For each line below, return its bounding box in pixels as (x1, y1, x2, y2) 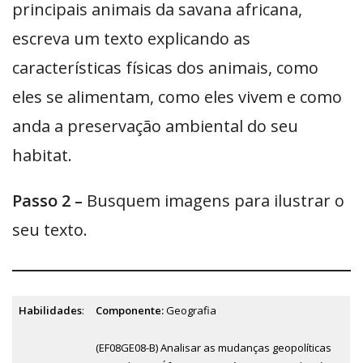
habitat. (12, 143, 72, 166)
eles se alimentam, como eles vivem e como (12, 85, 342, 108)
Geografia (165, 302, 216, 318)
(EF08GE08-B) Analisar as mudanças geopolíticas (95, 340, 331, 355)
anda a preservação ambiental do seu (12, 114, 298, 137)
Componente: (95, 302, 166, 318)
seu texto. (12, 218, 88, 241)
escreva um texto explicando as (12, 27, 250, 49)
